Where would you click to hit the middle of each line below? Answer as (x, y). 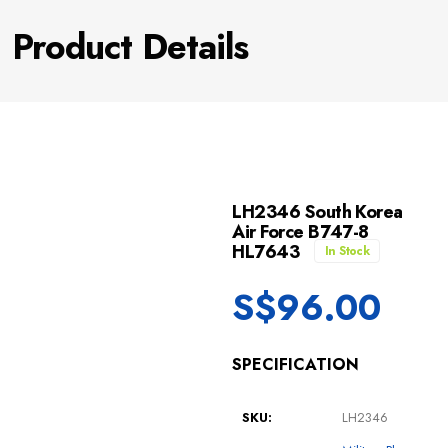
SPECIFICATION (296, 365)
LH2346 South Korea (317, 212)
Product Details (130, 47)
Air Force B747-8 (300, 232)
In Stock (347, 251)
